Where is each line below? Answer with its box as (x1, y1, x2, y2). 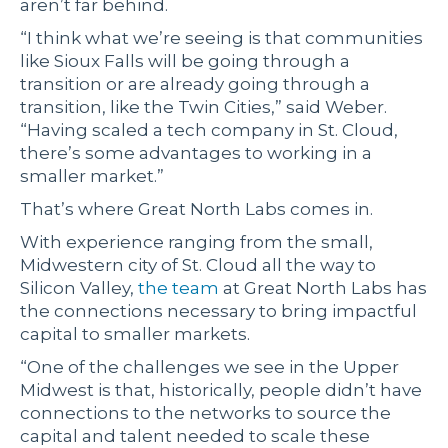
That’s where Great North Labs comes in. (20, 199, 373, 220)
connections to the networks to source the (20, 403, 391, 424)
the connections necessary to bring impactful (20, 301, 417, 322)
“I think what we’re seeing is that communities (20, 28, 423, 49)
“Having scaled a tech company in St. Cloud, (20, 120, 398, 141)
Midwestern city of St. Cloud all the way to (20, 255, 376, 276)
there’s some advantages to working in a (20, 143, 372, 164)
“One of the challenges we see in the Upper (20, 357, 399, 378)
